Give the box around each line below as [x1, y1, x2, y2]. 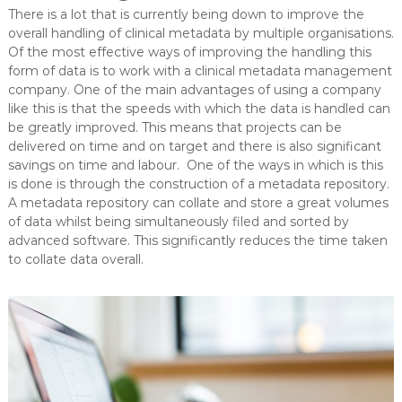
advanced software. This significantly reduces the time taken [7, 232, 388, 249]
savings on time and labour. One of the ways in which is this [7, 156, 383, 173]
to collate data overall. [7, 250, 144, 267]
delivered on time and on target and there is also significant [7, 137, 381, 154]
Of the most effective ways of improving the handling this [7, 43, 371, 60]
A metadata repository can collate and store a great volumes [7, 194, 389, 211]
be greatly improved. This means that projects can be [7, 118, 342, 135]
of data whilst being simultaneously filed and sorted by [7, 213, 349, 230]
